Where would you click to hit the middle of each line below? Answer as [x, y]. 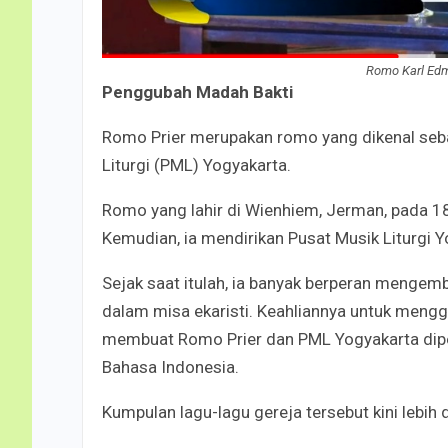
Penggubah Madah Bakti [197, 91]
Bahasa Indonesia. [170, 366]
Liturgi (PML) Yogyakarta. [196, 164]
